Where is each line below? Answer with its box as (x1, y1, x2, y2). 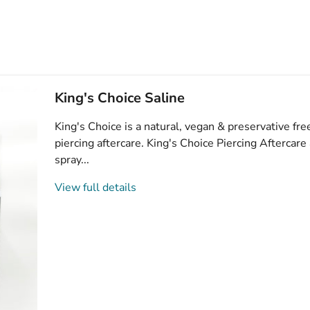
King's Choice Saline (55, 88, 185, 107)
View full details (55, 179, 137, 195)
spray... (55, 152, 90, 167)
